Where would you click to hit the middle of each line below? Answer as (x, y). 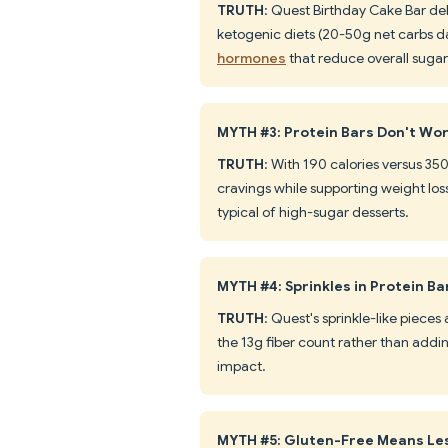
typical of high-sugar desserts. (313, 211)
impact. (241, 365)
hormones (251, 57)
